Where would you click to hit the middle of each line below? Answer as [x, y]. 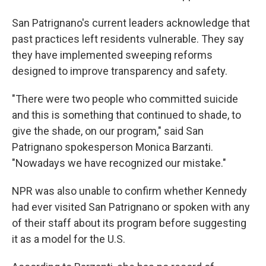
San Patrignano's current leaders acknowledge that [131, 23]
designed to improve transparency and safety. [120, 71]
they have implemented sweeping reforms [112, 55]
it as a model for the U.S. [69, 239]
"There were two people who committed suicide [125, 99]
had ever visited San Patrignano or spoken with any [131, 207]
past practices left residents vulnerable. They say [128, 39]
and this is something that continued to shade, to [126, 115]
